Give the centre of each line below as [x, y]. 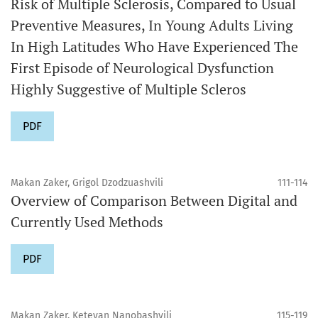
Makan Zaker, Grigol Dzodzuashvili [87, 182]
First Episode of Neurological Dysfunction [142, 67]
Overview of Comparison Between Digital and [154, 200]
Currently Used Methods [87, 221]
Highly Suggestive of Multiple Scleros [128, 89]
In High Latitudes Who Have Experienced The [154, 46]
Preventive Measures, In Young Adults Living [152, 25]
